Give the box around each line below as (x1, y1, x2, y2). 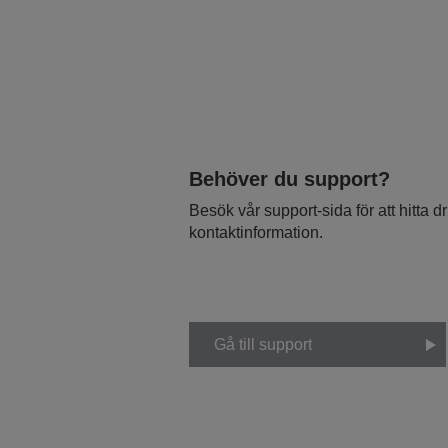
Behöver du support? (188, 168, 390, 190)
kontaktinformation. (188, 224, 323, 241)
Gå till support (213, 335, 312, 353)
